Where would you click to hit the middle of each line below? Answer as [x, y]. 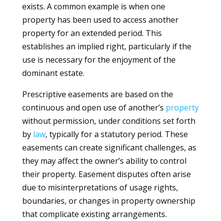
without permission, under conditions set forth [109, 121]
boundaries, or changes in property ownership [109, 201]
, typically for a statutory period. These [116, 134]
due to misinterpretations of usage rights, [100, 187]
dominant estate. [53, 73]
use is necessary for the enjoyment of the [99, 60]
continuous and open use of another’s [94, 108]
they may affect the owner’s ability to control [104, 161]
